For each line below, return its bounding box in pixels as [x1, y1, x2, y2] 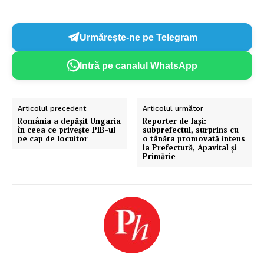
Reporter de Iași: [143, 115, 207, 127]
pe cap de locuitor [18, 133, 88, 144]
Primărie [143, 151, 176, 162]
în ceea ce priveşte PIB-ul [18, 124, 115, 136]
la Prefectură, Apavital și [143, 142, 237, 153]
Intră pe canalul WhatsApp [80, 60, 197, 71]
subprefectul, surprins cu [143, 124, 239, 136]
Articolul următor [143, 104, 204, 113]
